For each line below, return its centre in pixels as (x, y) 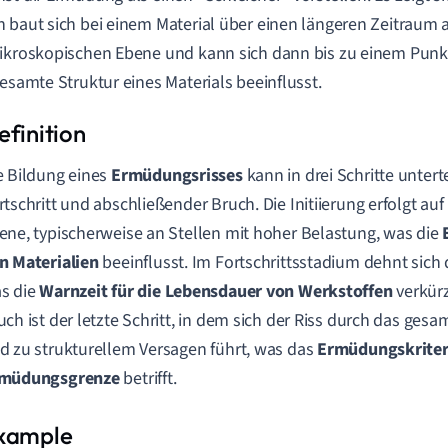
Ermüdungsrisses (177, 175)
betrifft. (148, 378)
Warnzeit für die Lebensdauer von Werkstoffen (216, 291)
